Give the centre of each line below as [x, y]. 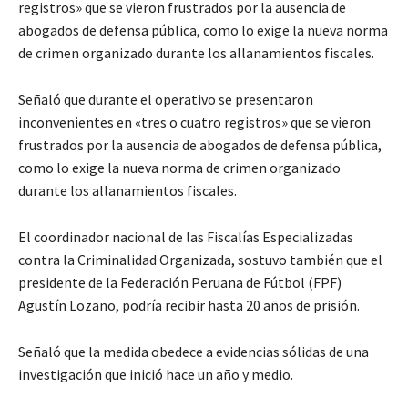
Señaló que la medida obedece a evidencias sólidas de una [194, 352]
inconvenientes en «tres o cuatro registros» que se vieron [194, 122]
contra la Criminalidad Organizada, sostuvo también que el [200, 260]
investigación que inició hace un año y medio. [156, 375]
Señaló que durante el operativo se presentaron [166, 100]
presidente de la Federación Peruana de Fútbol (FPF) [180, 283]
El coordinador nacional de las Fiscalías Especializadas [186, 237]
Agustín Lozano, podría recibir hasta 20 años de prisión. [189, 306]
